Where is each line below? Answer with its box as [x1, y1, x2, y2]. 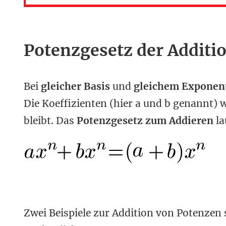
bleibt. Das [24, 114, 77, 127]
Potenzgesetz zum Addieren [77, 114, 213, 127]
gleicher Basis [41, 80, 110, 92]
